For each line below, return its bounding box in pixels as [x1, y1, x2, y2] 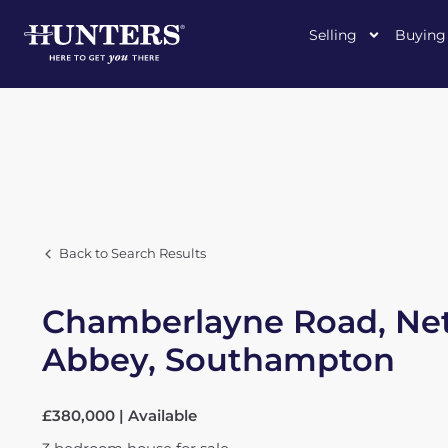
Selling [309, 26, 357, 44]
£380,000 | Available [42, 406, 197, 425]
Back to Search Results [59, 246, 206, 261]
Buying [395, 26, 446, 44]
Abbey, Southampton [42, 340, 395, 379]
